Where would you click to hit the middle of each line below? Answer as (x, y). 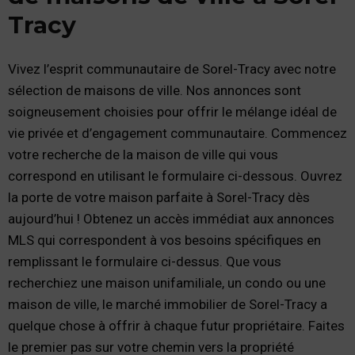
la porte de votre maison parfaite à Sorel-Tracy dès (159, 198)
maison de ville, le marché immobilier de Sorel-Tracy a (168, 305)
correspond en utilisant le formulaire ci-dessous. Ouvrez (175, 176)
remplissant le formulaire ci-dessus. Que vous (145, 262)
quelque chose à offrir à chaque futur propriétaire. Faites (176, 326)
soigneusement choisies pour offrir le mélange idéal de (172, 112)
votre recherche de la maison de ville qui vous (143, 155)
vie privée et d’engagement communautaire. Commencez (177, 134)
